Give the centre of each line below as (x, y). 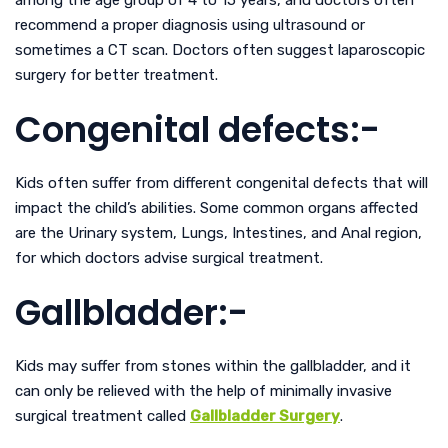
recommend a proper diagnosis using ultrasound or (190, 24)
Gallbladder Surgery (265, 415)
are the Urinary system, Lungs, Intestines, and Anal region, (218, 232)
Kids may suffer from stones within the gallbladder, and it (213, 365)
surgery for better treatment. (118, 74)
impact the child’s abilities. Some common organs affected (216, 207)
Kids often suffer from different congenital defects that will (221, 182)
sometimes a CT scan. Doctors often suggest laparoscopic (220, 49)
